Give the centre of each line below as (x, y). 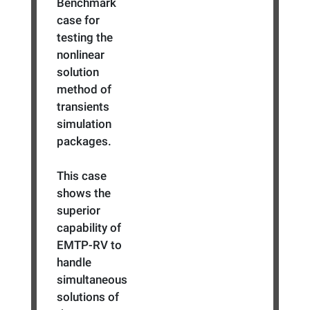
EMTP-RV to (90, 245)
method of (84, 89)
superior (79, 210)
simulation (84, 124)
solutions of (88, 297)
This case (82, 175)
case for (79, 20)
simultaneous (92, 279)
